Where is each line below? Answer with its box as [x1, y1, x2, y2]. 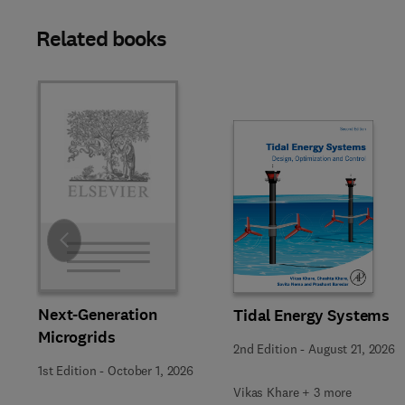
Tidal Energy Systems [233, 305, 391, 326]
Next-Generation [38, 304, 157, 325]
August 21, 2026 [308, 341, 395, 357]
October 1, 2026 [108, 363, 193, 379]
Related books [36, 24, 167, 53]
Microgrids [38, 326, 116, 348]
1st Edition [38, 363, 97, 379]
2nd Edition [233, 341, 297, 357]
